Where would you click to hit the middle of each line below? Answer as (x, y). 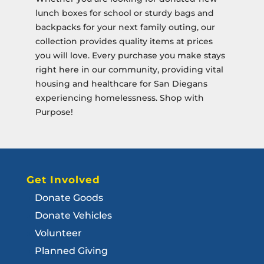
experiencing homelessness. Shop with (119, 98)
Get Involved (63, 180)
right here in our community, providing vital (129, 70)
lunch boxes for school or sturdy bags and (124, 13)
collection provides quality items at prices (124, 42)
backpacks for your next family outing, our (125, 27)
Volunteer (58, 233)
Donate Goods (69, 198)
